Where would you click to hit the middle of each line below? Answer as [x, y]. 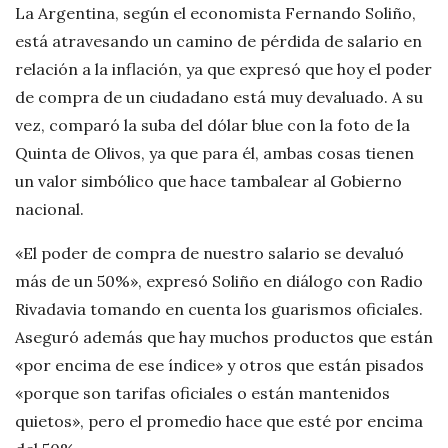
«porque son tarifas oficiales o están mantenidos [202, 393]
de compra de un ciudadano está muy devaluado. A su [219, 97]
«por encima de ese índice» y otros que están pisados [219, 365]
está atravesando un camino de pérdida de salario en [218, 41]
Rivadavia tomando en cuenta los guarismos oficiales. [219, 309]
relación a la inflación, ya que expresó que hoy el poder [223, 69]
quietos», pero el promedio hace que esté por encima [219, 421]
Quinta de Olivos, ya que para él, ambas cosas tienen [214, 153]
